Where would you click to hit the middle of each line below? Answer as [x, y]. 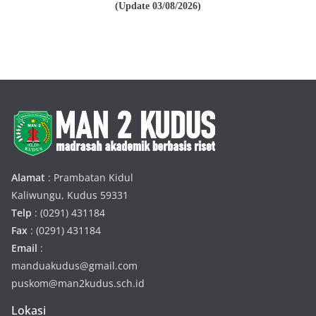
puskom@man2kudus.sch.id [78, 283]
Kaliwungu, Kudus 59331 [70, 195]
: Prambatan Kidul [89, 177]
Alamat [28, 177]
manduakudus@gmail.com [74, 265]
